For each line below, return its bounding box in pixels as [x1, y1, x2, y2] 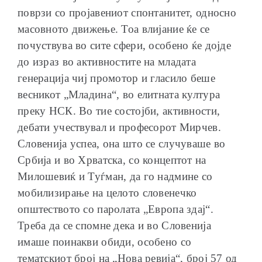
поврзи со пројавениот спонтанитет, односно [18, 6, 236, 19]
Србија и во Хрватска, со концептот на [18, 153, 206, 166]
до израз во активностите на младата [18, 55, 196, 68]
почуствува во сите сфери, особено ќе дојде [18, 39, 231, 51]
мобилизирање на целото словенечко [18, 186, 197, 199]
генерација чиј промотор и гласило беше [18, 71, 215, 84]
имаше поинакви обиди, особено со [18, 235, 192, 248]
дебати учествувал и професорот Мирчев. [18, 120, 221, 133]
